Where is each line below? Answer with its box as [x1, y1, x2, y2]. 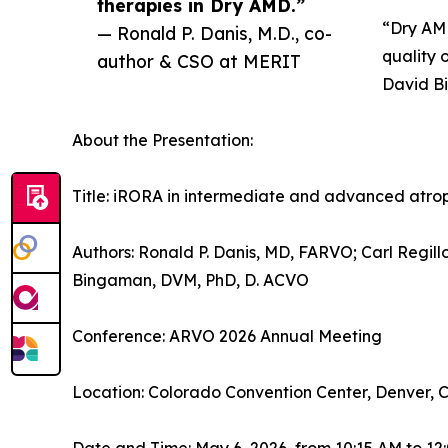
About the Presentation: [72, 130, 253, 150]
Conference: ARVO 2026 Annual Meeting [72, 326, 382, 346]
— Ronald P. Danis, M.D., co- [97, 22, 332, 44]
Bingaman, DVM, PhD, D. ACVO [72, 270, 309, 290]
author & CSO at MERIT [97, 50, 301, 72]
